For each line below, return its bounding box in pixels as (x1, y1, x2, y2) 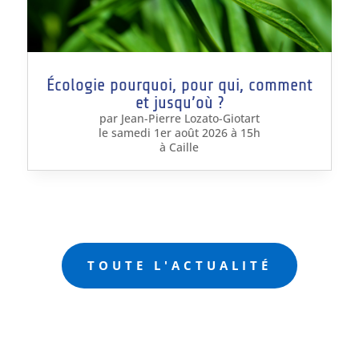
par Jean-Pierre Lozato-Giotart (99, 111, 260, 127)
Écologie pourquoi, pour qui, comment (46, 75, 313, 95)
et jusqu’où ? (135, 93, 224, 113)
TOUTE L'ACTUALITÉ (87, 257, 272, 274)
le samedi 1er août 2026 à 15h (98, 125, 260, 141)
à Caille (159, 139, 200, 155)
